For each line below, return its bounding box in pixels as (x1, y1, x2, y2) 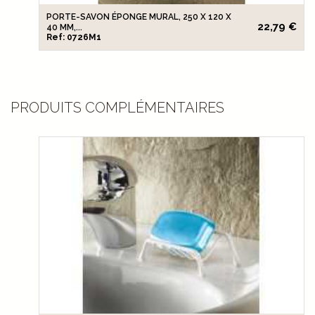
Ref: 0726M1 (46, 32, 101, 42)
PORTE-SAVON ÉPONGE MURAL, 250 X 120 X (46, 11, 231, 22)
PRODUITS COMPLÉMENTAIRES (11, 99, 224, 117)
